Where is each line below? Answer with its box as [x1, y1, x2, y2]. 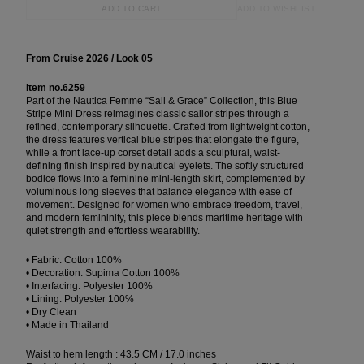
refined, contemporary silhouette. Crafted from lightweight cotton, [26, 121, 310, 132]
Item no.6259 [26, 82, 85, 93]
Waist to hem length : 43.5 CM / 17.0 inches [26, 349, 216, 360]
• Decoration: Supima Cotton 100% [26, 267, 180, 279]
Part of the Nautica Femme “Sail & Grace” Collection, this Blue [26, 95, 297, 106]
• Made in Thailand [26, 319, 109, 331]
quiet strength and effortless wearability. [26, 225, 200, 236]
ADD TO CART [102, 4, 162, 13]
